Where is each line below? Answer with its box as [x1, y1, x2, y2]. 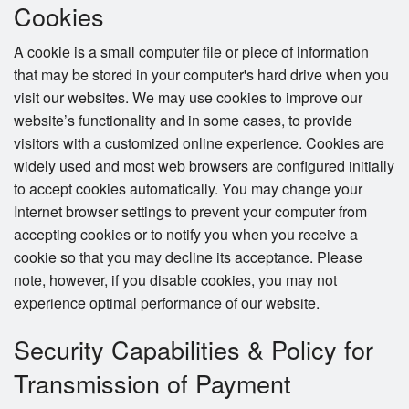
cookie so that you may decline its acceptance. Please [14, 246, 362, 268]
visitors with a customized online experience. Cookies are [14, 132, 384, 154]
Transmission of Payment [14, 365, 291, 402]
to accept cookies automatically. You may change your [14, 178, 362, 200]
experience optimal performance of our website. [14, 292, 320, 314]
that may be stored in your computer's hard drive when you [14, 64, 389, 86]
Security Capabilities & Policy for [14, 331, 373, 368]
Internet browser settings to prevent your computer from [14, 201, 367, 223]
